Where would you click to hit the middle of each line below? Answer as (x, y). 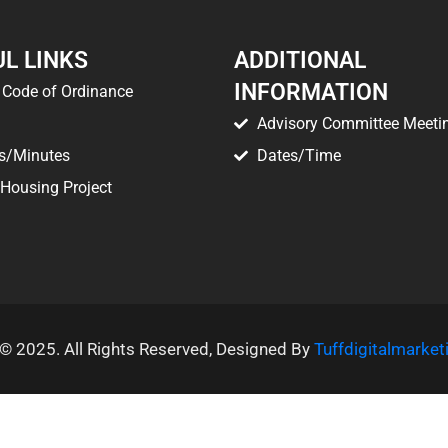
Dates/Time (298, 156)
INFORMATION (311, 93)
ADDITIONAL (300, 61)
